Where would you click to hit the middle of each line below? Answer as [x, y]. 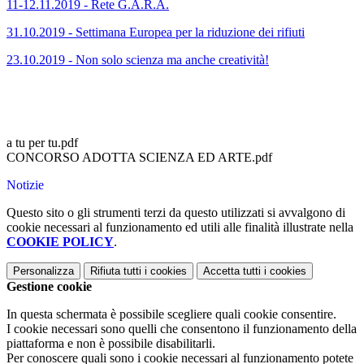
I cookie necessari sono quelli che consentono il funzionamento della [182, 328]
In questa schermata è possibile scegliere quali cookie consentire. [171, 314]
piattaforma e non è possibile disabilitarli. [111, 343]
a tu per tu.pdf [42, 142]
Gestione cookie [49, 286]
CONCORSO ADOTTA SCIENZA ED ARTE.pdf [139, 157]
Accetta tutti [232, 271]
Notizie [25, 184]
